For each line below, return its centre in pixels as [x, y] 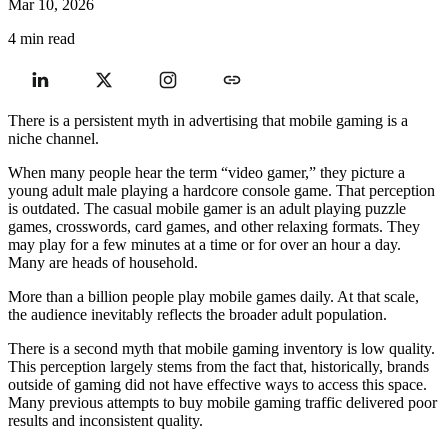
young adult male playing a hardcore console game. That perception [221, 190]
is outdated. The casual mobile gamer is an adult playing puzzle [207, 208]
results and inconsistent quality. [105, 420]
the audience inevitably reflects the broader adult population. [197, 314]
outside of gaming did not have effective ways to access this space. [217, 384]
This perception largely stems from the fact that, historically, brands [218, 366]
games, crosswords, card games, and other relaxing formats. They [214, 226]
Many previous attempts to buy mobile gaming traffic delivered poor [222, 402]
